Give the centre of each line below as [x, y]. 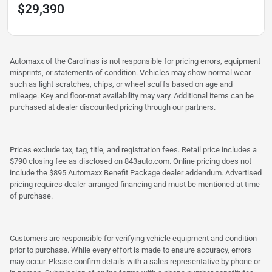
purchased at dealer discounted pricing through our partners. [113, 107]
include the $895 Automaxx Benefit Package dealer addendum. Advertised [136, 173]
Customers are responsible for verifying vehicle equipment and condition [133, 239]
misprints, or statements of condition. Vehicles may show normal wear [130, 73]
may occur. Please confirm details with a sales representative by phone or [135, 262]
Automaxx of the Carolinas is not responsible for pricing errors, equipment [135, 61]
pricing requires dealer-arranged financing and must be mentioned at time [135, 185]
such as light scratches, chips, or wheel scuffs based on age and [121, 84]
